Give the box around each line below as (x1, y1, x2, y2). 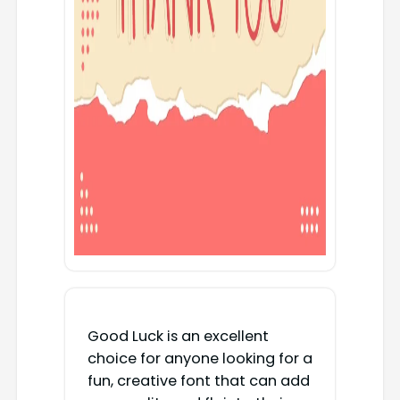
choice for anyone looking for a (87, 348, 312, 370)
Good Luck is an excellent (87, 326, 269, 347)
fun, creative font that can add (87, 371, 310, 392)
